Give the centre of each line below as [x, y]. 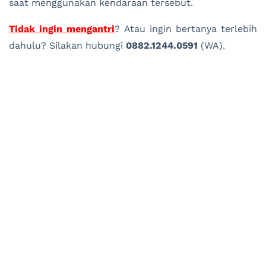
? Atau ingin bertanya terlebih [186, 28]
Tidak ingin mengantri [62, 28]
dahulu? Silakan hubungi [67, 45]
